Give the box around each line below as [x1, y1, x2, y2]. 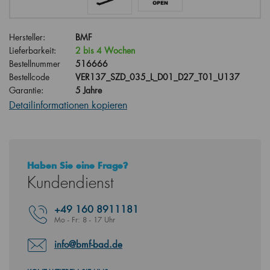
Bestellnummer [9, 58, 60, 69]
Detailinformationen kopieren [9, 98, 127, 111]
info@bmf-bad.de [54, 238, 122, 250]
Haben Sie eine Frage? [27, 160, 128, 171]
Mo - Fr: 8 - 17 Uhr [54, 215, 115, 224]
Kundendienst [27, 173, 113, 193]
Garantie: [9, 84, 43, 96]
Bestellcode [9, 71, 49, 83]
